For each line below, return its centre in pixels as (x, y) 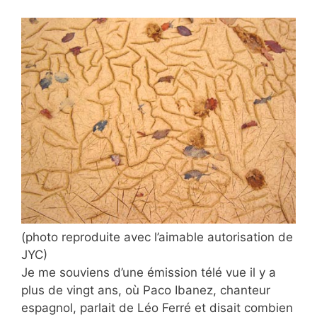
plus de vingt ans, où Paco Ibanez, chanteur (146, 290)
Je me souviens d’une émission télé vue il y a (149, 272)
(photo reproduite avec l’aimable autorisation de (157, 237)
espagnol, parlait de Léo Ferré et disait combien (157, 307)
